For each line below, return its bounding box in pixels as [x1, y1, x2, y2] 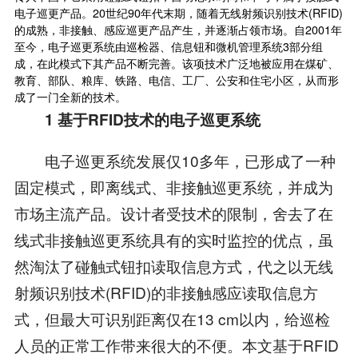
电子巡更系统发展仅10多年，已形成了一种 [14, 149, 336, 171]
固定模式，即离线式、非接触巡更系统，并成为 [14, 175, 333, 197]
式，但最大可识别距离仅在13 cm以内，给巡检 [14, 307, 330, 329]
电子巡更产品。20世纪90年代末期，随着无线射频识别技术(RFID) [14, 4, 343, 21]
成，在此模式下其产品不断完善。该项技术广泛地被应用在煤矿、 [14, 54, 339, 71]
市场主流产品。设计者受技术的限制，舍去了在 [14, 201, 333, 224]
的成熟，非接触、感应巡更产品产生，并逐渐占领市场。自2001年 [14, 21, 342, 38]
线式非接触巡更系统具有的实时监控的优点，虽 [14, 228, 333, 250]
